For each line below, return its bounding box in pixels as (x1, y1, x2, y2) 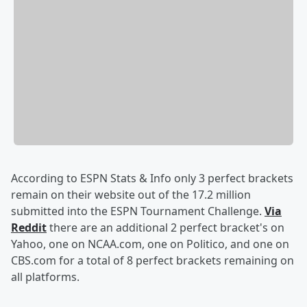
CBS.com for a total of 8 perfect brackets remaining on (11, 253, 294, 269)
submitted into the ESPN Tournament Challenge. (11, 204, 265, 219)
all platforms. (11, 269, 79, 285)
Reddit (11, 220, 47, 236)
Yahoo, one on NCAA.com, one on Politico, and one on (11, 236, 289, 252)
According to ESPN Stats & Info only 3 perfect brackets (11, 171, 293, 186)
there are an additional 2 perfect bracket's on (47, 220, 284, 236)
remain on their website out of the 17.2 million (11, 187, 251, 203)
